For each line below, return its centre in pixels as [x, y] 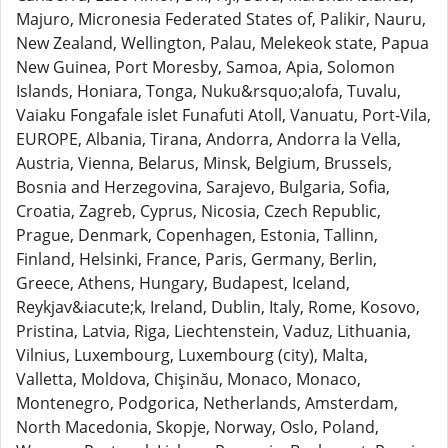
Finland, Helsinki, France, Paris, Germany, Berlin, [196, 259]
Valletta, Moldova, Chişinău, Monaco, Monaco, [188, 379]
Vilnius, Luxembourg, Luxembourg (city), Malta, [192, 355]
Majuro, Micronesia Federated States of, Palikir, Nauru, [221, 19]
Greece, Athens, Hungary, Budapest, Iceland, [183, 283]
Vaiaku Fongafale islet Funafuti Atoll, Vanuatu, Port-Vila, [223, 115]
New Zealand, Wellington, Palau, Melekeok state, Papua [222, 43]
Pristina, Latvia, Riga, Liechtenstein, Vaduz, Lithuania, [213, 331]
